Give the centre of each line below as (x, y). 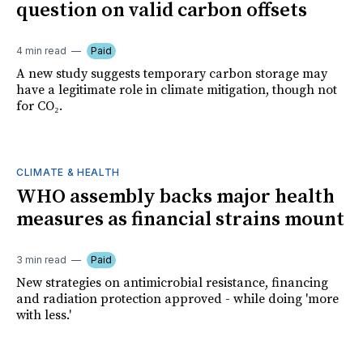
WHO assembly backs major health (175, 196)
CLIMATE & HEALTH (68, 172)
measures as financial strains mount (180, 219)
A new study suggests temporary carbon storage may (172, 73)
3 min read (41, 259)
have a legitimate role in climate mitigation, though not (177, 90)
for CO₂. (39, 106)
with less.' (44, 315)
